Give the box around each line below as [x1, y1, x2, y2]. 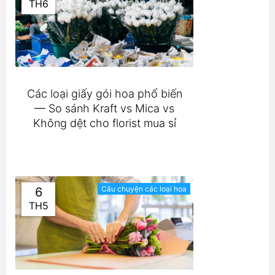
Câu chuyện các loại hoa [101, 184, 187, 194]
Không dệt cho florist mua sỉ [33, 117, 176, 130]
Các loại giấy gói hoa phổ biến [26, 87, 182, 101]
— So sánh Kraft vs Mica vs [34, 102, 174, 115]
